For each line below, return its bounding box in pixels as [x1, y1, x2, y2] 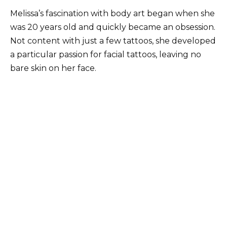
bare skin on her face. [10, 63, 96, 73]
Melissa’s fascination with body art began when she [10, 8, 215, 18]
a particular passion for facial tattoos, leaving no [10, 49, 201, 59]
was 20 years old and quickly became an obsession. [10, 22, 215, 32]
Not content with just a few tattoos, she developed [10, 35, 216, 46]
